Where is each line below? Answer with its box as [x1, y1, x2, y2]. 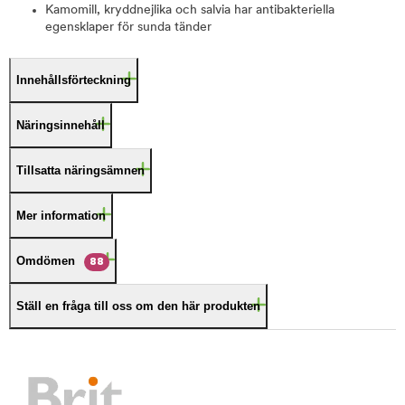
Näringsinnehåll [16, 118, 105, 132]
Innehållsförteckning [16, 73, 131, 87]
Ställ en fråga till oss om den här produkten [16, 299, 260, 313]
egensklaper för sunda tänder [45, 21, 212, 34]
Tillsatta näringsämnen [16, 164, 145, 177]
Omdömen [16, 254, 75, 268]
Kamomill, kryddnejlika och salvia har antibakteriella [45, 4, 334, 17]
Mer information [16, 209, 106, 222]
